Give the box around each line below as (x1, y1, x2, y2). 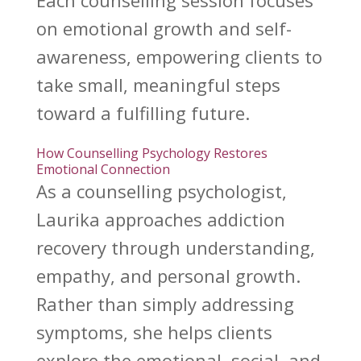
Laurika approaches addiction (35, 207, 285, 232)
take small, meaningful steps (35, 73, 280, 98)
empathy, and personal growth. (35, 263, 301, 288)
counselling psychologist (76, 179, 282, 204)
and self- (213, 16, 292, 41)
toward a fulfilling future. (35, 101, 250, 126)
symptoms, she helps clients (35, 320, 272, 345)
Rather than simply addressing (35, 292, 294, 317)
